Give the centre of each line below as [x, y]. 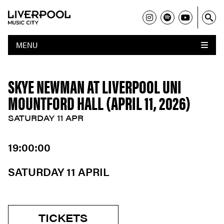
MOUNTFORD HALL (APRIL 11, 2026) [99, 102]
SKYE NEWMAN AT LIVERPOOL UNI [95, 86]
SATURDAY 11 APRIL [59, 171]
